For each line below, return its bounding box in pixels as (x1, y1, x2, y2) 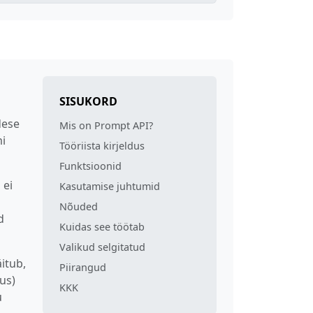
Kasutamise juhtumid (59, 179, 160, 193)
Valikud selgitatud (59, 240, 145, 254)
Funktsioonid (59, 159, 122, 173)
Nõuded (59, 199, 98, 213)
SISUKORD (59, 93, 117, 109)
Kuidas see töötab (59, 219, 145, 233)
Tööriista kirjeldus (59, 138, 145, 152)
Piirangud (59, 260, 106, 274)
